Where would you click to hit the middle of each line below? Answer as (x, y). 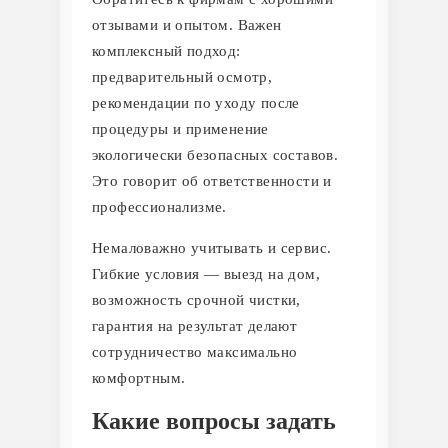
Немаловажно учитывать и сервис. (212, 247)
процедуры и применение (180, 128)
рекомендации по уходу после (196, 102)
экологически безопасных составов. (215, 154)
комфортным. (139, 377)
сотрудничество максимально (195, 351)
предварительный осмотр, (182, 76)
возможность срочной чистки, (196, 299)
